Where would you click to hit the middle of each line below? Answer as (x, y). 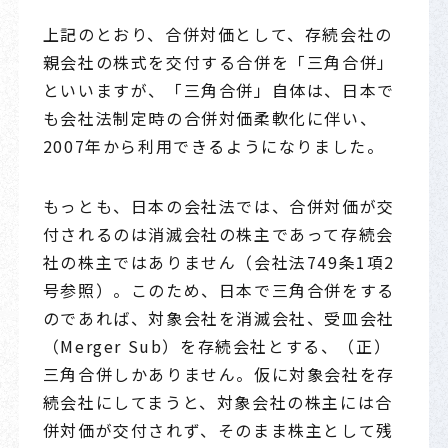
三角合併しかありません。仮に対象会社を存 (218, 373)
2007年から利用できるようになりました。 (213, 145)
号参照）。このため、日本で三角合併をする (218, 289)
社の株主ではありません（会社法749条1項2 (218, 261)
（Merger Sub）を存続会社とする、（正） (217, 345)
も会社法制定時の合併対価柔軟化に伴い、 (210, 117)
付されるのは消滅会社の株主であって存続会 (218, 233)
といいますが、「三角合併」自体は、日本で (218, 89)
